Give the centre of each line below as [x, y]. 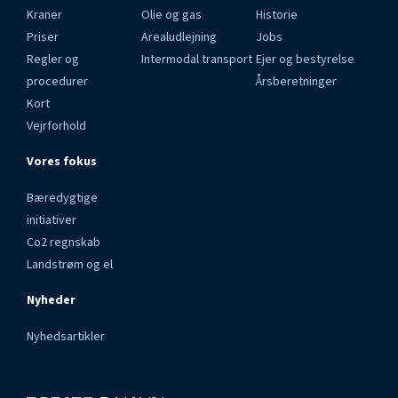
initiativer [52, 220]
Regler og [53, 59]
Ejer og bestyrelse [305, 59]
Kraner [44, 15]
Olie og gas [171, 15]
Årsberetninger [296, 81]
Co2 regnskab [64, 242]
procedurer [57, 81]
